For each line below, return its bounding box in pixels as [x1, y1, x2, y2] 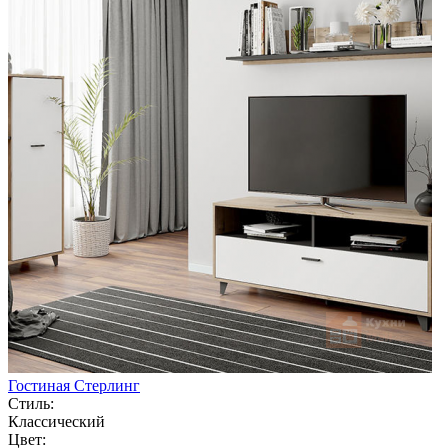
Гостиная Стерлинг [8, 376, 140, 394]
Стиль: [8, 394, 54, 412]
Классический [8, 412, 105, 430]
